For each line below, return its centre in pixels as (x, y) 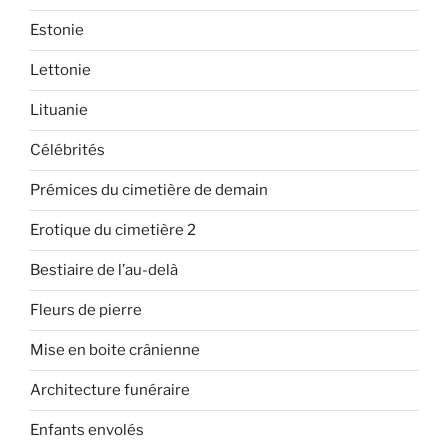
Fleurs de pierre (86, 310)
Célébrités (67, 150)
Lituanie (59, 110)
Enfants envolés (87, 430)
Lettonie (60, 70)
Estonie (57, 30)
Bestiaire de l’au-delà (104, 270)
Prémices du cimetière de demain (149, 190)
